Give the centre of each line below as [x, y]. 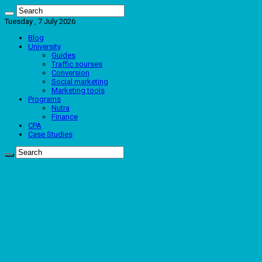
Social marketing [80, 82]
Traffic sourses [77, 64]
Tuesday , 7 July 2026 [40, 21]
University [44, 46]
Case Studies [50, 134]
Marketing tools [78, 90]
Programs [44, 99]
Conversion [70, 73]
